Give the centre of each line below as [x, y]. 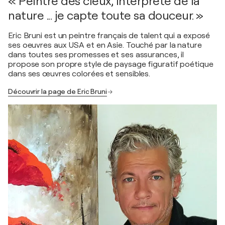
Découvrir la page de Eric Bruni [58, 91]
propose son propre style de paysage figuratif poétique [111, 64]
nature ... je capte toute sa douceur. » [106, 16]
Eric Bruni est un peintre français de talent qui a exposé [109, 36]
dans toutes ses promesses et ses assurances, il [96, 55]
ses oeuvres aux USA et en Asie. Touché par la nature [105, 45]
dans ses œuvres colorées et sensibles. [79, 74]
